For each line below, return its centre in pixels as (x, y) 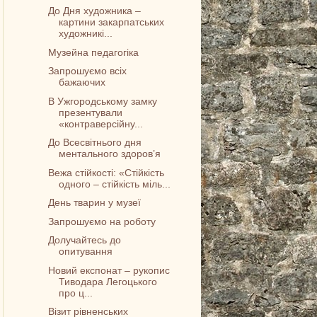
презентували (91, 112)
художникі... (86, 34)
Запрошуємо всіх (88, 71)
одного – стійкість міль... (115, 184)
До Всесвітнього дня (95, 143)
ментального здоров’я (110, 154)
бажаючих (82, 82)
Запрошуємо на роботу (102, 221)
